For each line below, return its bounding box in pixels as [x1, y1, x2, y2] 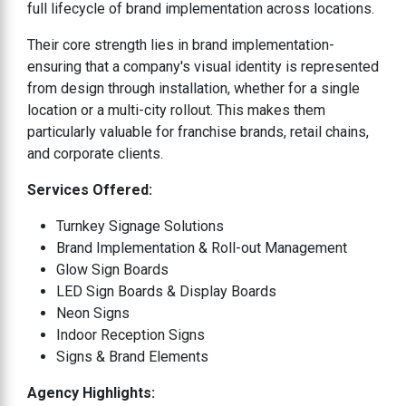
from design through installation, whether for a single [27, 79, 360, 97]
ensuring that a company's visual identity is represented [27, 57, 379, 75]
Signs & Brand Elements [56, 347, 208, 365]
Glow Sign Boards [56, 260, 169, 278]
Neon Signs [56, 304, 130, 322]
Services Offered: [27, 180, 152, 198]
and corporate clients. [27, 144, 163, 162]
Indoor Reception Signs [56, 325, 205, 343]
